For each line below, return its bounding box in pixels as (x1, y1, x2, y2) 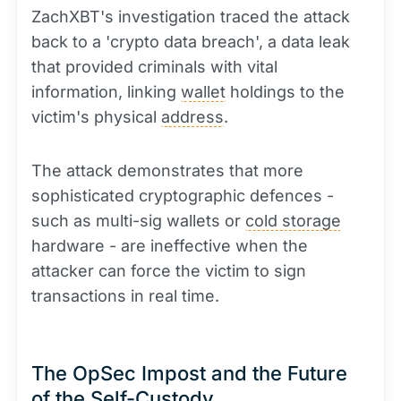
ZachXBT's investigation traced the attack (31, 7, 350, 26)
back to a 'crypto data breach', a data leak (31, 32, 350, 51)
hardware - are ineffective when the (31, 236, 308, 255)
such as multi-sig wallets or (31, 211, 245, 230)
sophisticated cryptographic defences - (31, 186, 334, 205)
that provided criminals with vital (31, 57, 277, 76)
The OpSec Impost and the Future (31, 362, 347, 385)
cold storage (245, 211, 341, 230)
